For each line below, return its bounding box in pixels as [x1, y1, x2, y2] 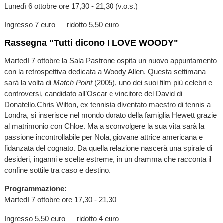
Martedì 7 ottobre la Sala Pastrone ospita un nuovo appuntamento [4, 56, 217, 65]
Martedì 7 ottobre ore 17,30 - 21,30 [4, 195, 116, 204]
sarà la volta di [4, 78, 53, 87]
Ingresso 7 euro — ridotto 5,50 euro [4, 20, 119, 29]
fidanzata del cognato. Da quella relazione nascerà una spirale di [4, 144, 212, 153]
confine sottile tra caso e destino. [4, 166, 111, 175]
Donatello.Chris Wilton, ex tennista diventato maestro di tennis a [4, 100, 211, 109]
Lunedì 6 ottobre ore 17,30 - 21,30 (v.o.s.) [4, 1, 138, 10]
